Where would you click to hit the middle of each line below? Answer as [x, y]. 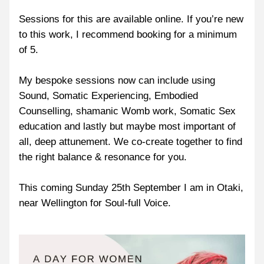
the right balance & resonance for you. [103, 157]
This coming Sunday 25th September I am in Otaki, [131, 188]
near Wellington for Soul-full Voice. [95, 203]
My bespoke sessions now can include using [117, 80]
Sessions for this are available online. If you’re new [131, 19]
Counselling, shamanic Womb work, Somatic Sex [127, 111]
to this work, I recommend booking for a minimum [128, 34]
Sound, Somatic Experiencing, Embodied [108, 96]
